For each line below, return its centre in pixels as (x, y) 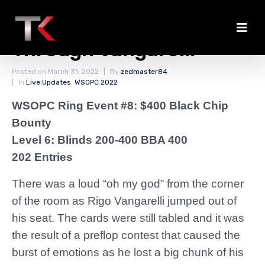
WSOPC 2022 (96, 82)
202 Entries (42, 157)
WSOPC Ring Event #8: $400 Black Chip (120, 106)
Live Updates (49, 82)
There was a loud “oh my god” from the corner (128, 184)
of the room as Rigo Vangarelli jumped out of (124, 201)
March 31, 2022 (73, 72)
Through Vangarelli (104, 49)
